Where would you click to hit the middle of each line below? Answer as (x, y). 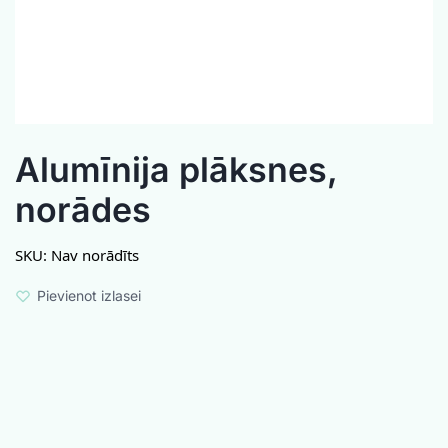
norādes (83, 209)
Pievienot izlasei (89, 296)
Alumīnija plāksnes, (176, 169)
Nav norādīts (95, 255)
